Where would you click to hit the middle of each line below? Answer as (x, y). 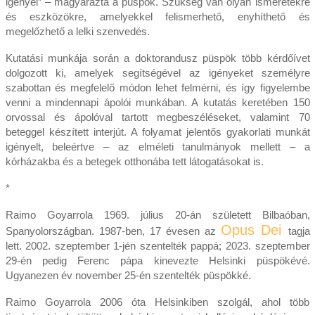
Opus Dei (255, 230)
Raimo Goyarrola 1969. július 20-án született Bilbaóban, (157, 214)
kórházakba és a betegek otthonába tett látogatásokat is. (134, 161)
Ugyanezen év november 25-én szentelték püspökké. (128, 275)
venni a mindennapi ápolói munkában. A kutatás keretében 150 (157, 102)
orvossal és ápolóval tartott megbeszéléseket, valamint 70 (157, 117)
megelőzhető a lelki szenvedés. (77, 31)
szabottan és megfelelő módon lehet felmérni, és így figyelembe (157, 87)
